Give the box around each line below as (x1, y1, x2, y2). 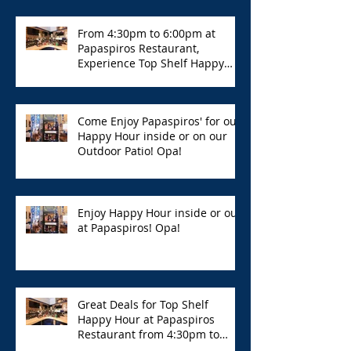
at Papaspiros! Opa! (78, 219, 180, 235)
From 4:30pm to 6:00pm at (78, 25, 215, 41)
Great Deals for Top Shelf (78, 296, 208, 312)
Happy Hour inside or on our (78, 128, 227, 143)
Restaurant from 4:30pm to (78, 326, 219, 342)
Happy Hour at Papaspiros (78, 311, 215, 327)
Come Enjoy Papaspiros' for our (78, 113, 241, 128)
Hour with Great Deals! (78, 70, 197, 85)
